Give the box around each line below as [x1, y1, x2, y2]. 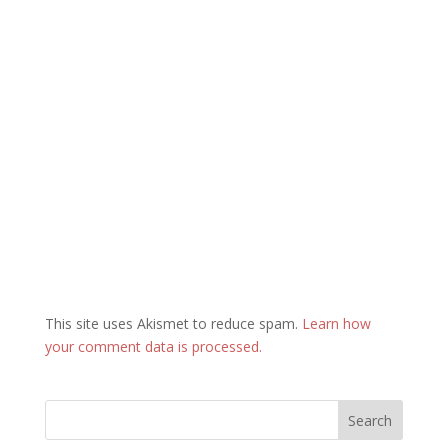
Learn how [301, 314, 371, 333]
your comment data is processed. [44, 337, 262, 356]
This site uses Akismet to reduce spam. [44, 314, 302, 333]
